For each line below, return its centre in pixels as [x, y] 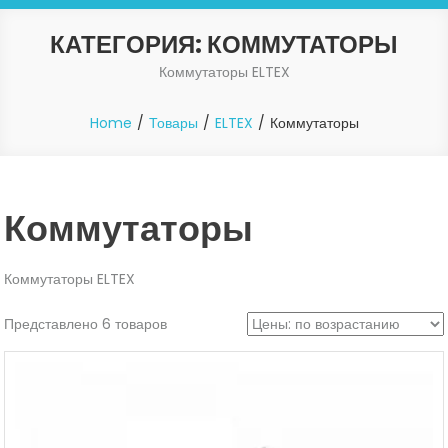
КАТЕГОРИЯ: [128, 44]
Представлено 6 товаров [86, 323]
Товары [173, 122]
